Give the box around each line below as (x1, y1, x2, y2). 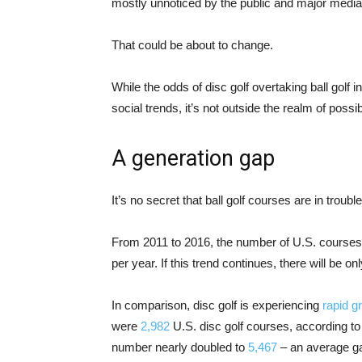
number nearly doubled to (112, 340, 248, 355)
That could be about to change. (112, 38, 273, 53)
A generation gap (112, 145, 275, 172)
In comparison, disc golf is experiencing (112, 298, 322, 313)
